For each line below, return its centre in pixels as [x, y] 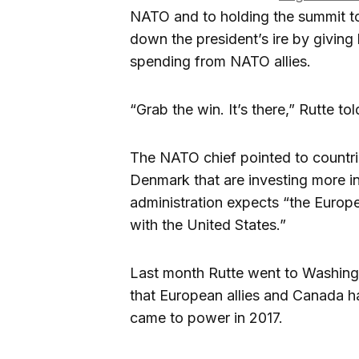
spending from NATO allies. [220, 62]
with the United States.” [208, 225]
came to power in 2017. [206, 318]
